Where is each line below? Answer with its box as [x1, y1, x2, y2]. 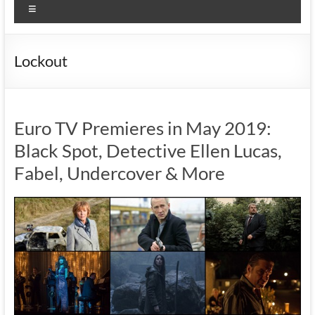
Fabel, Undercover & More [13, 161, 225, 184]
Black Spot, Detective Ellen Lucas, [13, 139, 282, 162]
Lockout [13, 51, 67, 70]
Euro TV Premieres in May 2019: [13, 116, 271, 139]
